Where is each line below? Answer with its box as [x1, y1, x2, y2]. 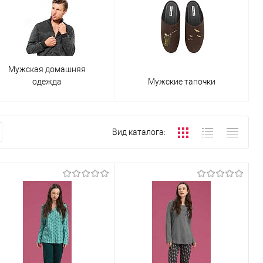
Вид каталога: [112, 127, 166, 137]
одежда [32, 76, 62, 86]
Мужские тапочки [147, 76, 215, 86]
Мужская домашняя [8, 64, 86, 74]
